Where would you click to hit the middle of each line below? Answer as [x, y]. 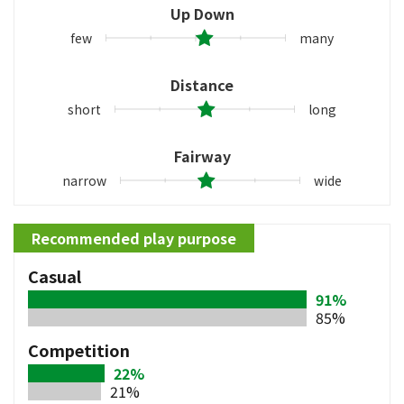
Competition [79, 349]
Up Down [202, 13]
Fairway [202, 156]
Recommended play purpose [134, 238]
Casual [55, 275]
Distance [202, 84]
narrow [84, 180]
